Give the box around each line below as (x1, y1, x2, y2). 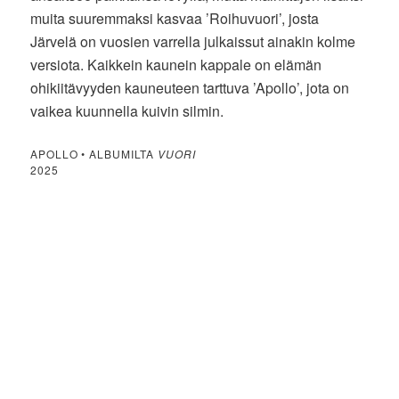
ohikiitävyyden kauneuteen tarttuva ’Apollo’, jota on (30, 77, 350, 98)
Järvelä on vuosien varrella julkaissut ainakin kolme (30, 30, 356, 52)
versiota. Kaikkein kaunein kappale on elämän (30, 53, 322, 75)
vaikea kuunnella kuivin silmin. (30, 100, 224, 121)
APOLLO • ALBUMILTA (30, 145, 159, 161)
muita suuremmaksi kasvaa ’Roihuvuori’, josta (30, 7, 320, 28)
